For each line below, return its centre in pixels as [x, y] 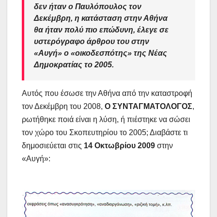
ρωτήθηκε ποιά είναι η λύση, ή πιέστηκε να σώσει [106, 119]
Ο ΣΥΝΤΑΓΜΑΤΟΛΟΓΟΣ [148, 106]
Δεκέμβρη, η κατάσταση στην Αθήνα [101, 18]
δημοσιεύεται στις [52, 145]
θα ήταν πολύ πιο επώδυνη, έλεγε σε [101, 30]
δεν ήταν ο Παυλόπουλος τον [88, 6]
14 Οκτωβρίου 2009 [119, 145]
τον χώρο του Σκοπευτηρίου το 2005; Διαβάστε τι [105, 132]
